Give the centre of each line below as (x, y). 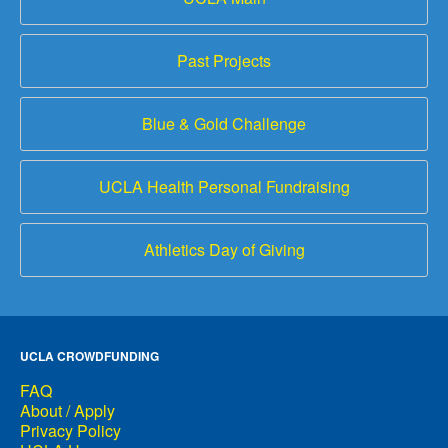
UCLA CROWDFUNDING (89, 356)
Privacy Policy (70, 431)
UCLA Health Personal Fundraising (224, 187)
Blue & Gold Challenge (224, 124)
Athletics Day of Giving (224, 250)
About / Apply (67, 411)
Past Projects (224, 61)
